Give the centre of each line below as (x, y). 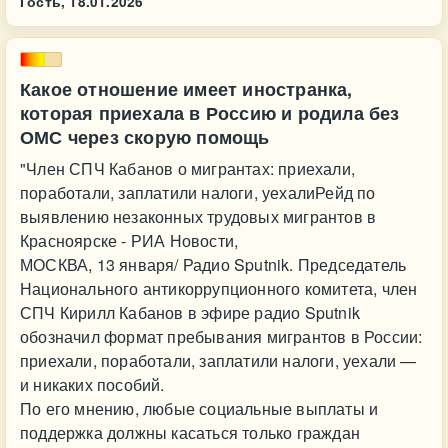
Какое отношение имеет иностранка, (186, 89)
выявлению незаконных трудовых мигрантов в (198, 216)
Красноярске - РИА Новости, (129, 240)
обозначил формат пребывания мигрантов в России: (221, 336)
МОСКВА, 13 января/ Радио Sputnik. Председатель (213, 264)
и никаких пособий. (92, 384)
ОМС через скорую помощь (145, 137)
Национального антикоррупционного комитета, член (219, 288)
